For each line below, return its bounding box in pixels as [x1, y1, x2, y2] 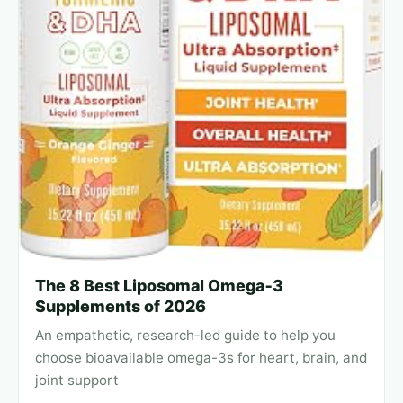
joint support [35, 371, 119, 389]
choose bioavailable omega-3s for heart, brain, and [35, 348, 367, 366]
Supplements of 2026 [35, 296, 206, 316]
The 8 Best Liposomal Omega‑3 [35, 275, 283, 295]
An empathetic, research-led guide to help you [35, 326, 336, 344]
